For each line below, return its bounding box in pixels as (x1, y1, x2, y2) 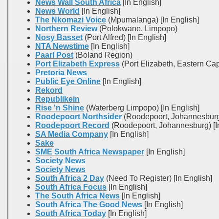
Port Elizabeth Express (35, 60, 120, 68)
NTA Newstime (35, 42, 89, 50)
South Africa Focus (35, 183, 107, 191)
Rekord (35, 86, 63, 94)
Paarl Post (35, 51, 73, 59)
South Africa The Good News (35, 200, 142, 209)
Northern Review (35, 24, 97, 33)
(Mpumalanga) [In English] (106, 16, 199, 24)
